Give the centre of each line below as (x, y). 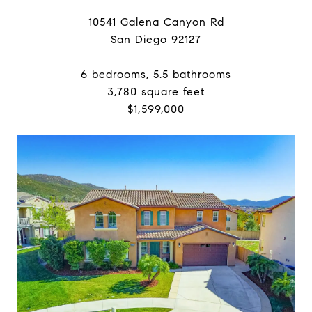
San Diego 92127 (156, 39)
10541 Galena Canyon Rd (156, 22)
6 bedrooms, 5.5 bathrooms (156, 74)
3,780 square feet (156, 92)
